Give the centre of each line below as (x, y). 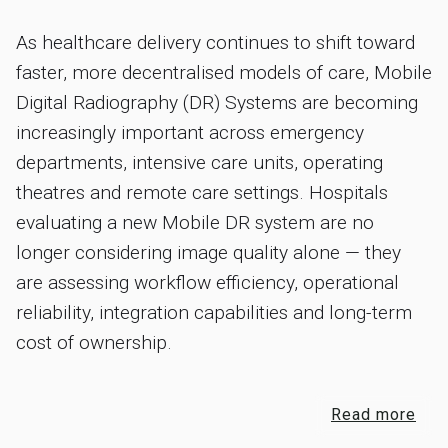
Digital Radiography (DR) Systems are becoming (217, 103)
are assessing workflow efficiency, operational (207, 283)
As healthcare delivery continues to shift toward (215, 43)
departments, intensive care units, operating (199, 163)
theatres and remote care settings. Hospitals (202, 193)
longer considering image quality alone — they (208, 253)
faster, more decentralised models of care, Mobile (224, 73)
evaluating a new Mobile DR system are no (195, 223)
